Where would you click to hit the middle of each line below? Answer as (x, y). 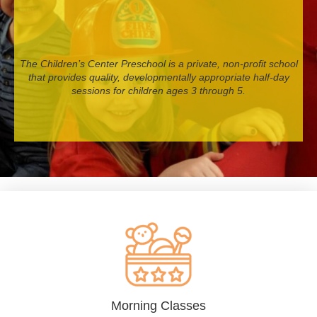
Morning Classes (158, 305)
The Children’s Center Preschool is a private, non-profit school (158, 64)
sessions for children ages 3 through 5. (158, 91)
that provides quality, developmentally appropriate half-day (158, 77)
